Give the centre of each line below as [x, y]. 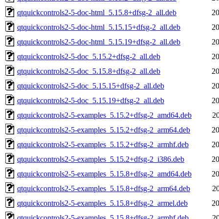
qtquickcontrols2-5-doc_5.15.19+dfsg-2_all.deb [91, 100]
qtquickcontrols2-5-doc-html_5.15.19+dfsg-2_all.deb [99, 42]
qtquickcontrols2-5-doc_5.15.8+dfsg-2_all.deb [89, 71]
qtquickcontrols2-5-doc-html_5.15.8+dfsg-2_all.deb [97, 12]
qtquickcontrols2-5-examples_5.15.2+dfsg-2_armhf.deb [103, 144]
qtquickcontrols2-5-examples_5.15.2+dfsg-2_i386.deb [101, 159]
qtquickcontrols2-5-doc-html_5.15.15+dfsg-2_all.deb [99, 27]
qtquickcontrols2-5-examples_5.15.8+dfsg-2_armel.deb [102, 203]
